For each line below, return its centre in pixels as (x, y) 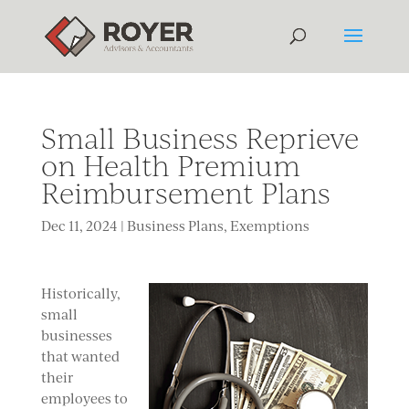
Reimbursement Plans (185, 193)
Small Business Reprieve (199, 138)
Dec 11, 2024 (79, 226)
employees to (84, 399)
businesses (76, 336)
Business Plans (175, 226)
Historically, (80, 294)
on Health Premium (170, 165)
